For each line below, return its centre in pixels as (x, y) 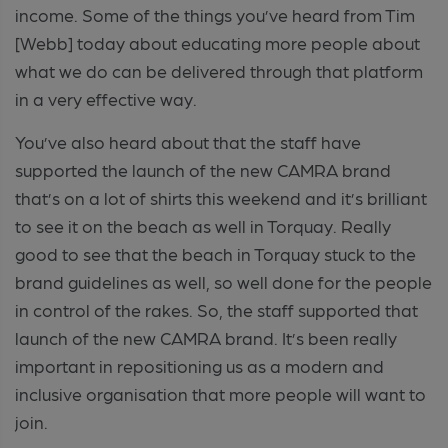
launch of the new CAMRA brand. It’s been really (206, 337)
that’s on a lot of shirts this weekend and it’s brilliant (221, 197)
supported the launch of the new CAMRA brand (203, 169)
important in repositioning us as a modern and (199, 365)
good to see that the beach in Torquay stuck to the (215, 253)
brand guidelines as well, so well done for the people (223, 281)
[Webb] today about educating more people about (217, 42)
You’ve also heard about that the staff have (188, 141)
